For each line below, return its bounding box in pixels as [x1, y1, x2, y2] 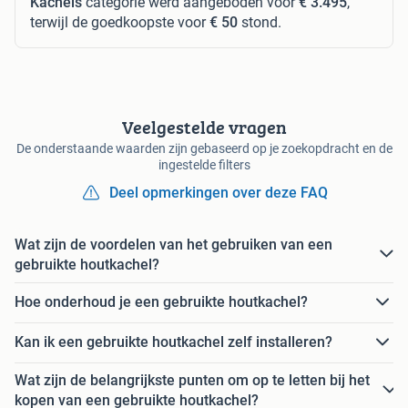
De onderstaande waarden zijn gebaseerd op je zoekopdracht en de [15, 140, 393, 156]
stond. [238, 13, 281, 31]
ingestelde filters [158, 157, 250, 172]
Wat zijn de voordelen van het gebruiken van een [15, 235, 332, 253]
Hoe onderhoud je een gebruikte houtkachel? [15, 293, 308, 311]
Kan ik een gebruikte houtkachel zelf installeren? [15, 333, 332, 352]
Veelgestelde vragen [121, 113, 287, 140]
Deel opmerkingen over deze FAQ [109, 183, 328, 201]
